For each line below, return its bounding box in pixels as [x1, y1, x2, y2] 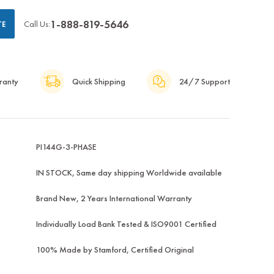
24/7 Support [179, 76, 230, 87]
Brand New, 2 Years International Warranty [35, 193, 192, 204]
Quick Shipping [72, 76, 125, 87]
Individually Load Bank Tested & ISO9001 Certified [35, 218, 217, 230]
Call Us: [23, 18, 50, 30]
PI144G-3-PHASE [35, 141, 97, 153]
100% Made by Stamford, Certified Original [35, 244, 194, 256]
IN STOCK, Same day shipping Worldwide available [35, 167, 222, 179]
